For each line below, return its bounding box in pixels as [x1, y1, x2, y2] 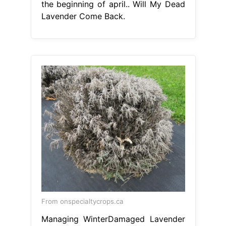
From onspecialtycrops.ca [41, 197, 124, 205]
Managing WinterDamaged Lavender [41, 213, 185, 224]
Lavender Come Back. [41, 11, 125, 21]
